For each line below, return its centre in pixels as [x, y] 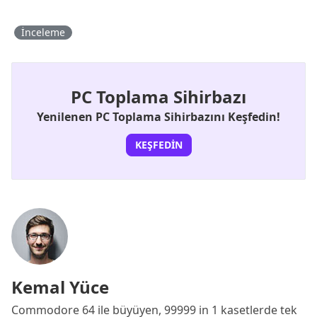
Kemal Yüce [60, 287]
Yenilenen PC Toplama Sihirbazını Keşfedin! [158, 116]
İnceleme [43, 32]
